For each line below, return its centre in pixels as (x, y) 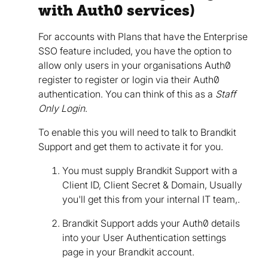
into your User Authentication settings (144, 237)
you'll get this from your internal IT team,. (151, 199)
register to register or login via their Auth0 (129, 79)
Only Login (62, 108)
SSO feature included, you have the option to (135, 51)
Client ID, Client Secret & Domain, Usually (152, 185)
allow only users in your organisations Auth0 (135, 65)
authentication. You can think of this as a (127, 94)
